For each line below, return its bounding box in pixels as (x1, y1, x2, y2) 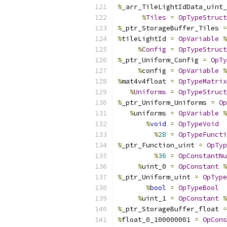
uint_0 (142, 162, 170, 171)
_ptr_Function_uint (122, 141, 199, 149)
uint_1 (142, 194, 170, 203)
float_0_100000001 (122, 215, 195, 224)
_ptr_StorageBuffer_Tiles (122, 24, 223, 32)
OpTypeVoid (178, 120, 219, 128)
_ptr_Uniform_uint (122, 173, 195, 181)
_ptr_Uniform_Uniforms (122, 98, 211, 107)
